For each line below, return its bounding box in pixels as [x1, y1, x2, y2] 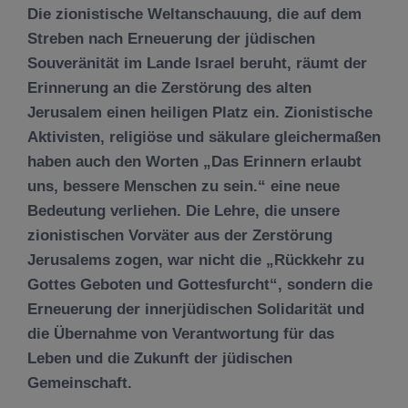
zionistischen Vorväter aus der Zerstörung [27, 227, 332, 244]
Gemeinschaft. [27, 374, 132, 392]
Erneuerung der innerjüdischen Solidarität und [27, 301, 364, 318]
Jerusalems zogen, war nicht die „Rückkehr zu [27, 251, 364, 269]
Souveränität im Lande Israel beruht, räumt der [27, 55, 367, 72]
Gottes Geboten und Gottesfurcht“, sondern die [27, 276, 372, 293]
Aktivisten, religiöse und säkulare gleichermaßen [27, 128, 381, 146]
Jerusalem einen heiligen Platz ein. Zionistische [27, 104, 372, 121]
